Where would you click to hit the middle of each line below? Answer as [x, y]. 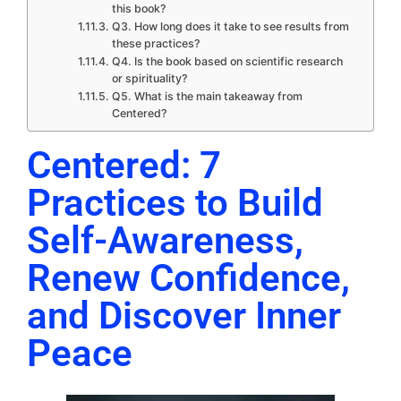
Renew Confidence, [188, 278]
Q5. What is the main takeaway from [207, 96]
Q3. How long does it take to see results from [230, 26]
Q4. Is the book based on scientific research [227, 61]
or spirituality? [149, 78]
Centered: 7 [124, 165]
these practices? [156, 43]
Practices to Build [175, 203]
